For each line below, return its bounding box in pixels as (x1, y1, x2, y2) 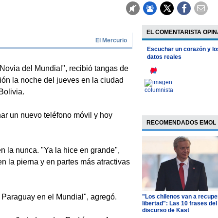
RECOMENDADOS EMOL (146, 119, 216, 127)
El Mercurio (95, 37, 127, 44)
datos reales (146, 54, 182, 61)
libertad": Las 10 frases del (142, 200, 217, 207)
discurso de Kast (142, 206, 189, 214)
